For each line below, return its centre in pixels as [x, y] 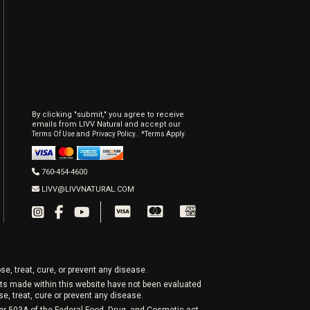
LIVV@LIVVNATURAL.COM [88, 189]
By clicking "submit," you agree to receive [108, 115]
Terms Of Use [54, 134]
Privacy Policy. [114, 134]
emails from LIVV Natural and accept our [106, 124]
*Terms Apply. [163, 134]
